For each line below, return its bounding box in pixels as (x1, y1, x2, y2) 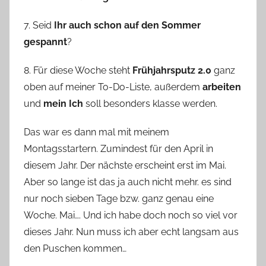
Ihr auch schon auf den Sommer (54, 19, 201, 31)
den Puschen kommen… (24, 242, 126, 254)
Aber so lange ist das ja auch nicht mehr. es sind (24, 176, 232, 188)
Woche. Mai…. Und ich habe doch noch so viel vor (24, 209, 237, 221)
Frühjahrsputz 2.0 (132, 64, 211, 76)
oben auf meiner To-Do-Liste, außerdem (24, 81, 202, 93)
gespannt (24, 36, 67, 47)
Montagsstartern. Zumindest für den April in (24, 142, 213, 154)
